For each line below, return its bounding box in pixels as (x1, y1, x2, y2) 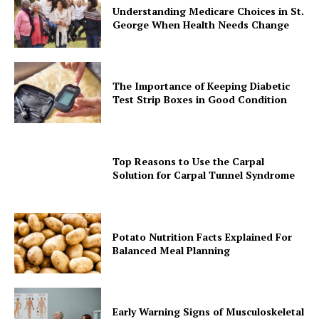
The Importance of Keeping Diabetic (113, 79, 291, 93)
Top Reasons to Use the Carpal (113, 154, 265, 168)
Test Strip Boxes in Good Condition (113, 93, 288, 107)
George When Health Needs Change (113, 17, 290, 31)
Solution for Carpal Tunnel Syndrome (113, 167, 296, 182)
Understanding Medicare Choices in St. (113, 4, 305, 18)
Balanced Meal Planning (113, 243, 231, 257)
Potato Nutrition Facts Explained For (113, 229, 293, 244)
